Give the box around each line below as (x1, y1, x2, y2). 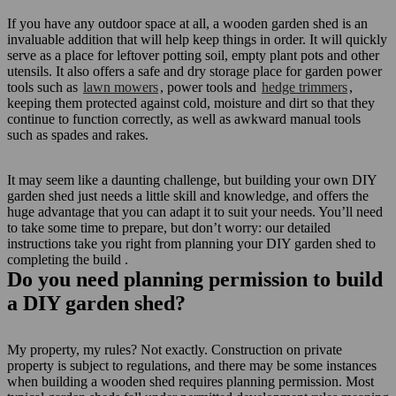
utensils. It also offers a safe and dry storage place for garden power (7, 64, 382, 79)
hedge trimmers (262, 80, 347, 95)
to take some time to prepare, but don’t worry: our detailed (7, 220, 331, 235)
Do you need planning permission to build (7, 268, 383, 291)
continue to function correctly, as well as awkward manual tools (7, 111, 361, 126)
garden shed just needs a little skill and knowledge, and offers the (7, 188, 369, 203)
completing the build (7, 252, 121, 267)
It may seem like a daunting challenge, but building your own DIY (7, 172, 377, 187)
